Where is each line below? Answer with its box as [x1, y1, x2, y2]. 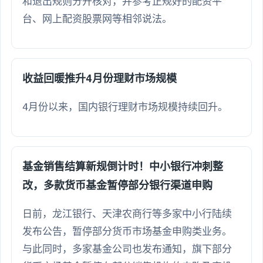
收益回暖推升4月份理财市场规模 [22, 72, 177, 85]
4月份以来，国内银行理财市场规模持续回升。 [22, 100, 228, 113]
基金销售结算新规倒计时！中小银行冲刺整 [22, 160, 223, 173]
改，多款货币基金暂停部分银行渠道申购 [22, 178, 213, 191]
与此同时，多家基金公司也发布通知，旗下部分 [22, 242, 232, 255]
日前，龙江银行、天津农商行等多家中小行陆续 [22, 207, 232, 220]
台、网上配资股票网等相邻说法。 [22, 12, 172, 25]
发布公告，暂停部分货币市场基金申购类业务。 [22, 225, 232, 237]
